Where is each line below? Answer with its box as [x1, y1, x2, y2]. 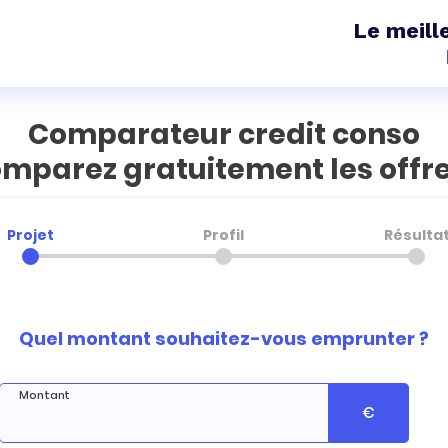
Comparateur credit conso [28, 115, 420, 154]
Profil [203, 225, 245, 245]
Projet [7, 225, 55, 245]
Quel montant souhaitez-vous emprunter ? [19, 326, 429, 351]
